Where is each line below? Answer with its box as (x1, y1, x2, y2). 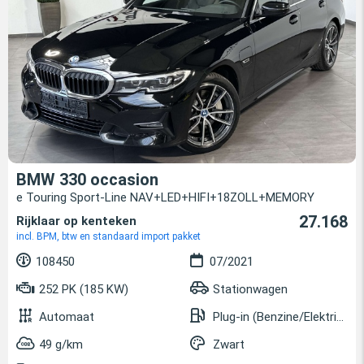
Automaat (39, 310, 94, 325)
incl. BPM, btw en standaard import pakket (16, 231, 201, 243)
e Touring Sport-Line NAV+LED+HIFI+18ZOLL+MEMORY (16, 190, 314, 206)
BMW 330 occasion (16, 170, 158, 190)
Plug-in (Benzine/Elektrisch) (213, 310, 336, 325)
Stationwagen (213, 282, 288, 297)
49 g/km (39, 337, 83, 353)
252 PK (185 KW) (36, 282, 128, 297)
